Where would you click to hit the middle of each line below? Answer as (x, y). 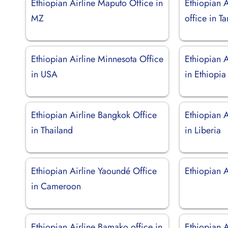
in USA (44, 74)
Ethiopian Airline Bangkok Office (94, 115)
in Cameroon (56, 186)
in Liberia (203, 130)
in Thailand (52, 130)
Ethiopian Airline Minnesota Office (97, 59)
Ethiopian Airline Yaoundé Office (94, 171)
